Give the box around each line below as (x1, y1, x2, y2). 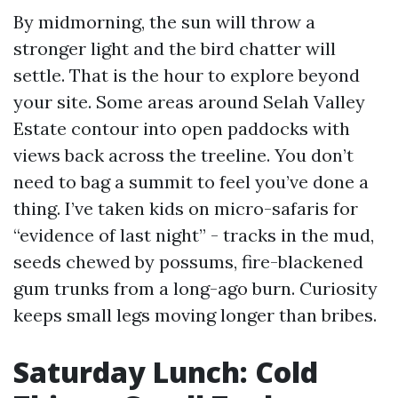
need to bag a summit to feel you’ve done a (13, 171, 369, 193)
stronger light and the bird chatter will (13, 37, 336, 60)
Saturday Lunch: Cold (13, 353, 318, 391)
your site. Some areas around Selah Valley (13, 91, 365, 113)
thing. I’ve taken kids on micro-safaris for (13, 197, 358, 219)
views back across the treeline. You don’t (13, 144, 354, 166)
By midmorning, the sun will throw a (13, 11, 315, 33)
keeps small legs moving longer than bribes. (13, 304, 377, 326)
